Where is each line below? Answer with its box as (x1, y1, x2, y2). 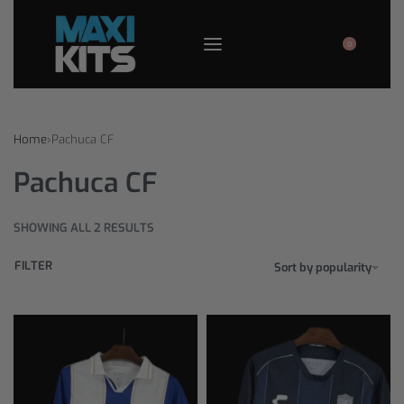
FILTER (14, 257, 52, 273)
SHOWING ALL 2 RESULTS (14, 219, 154, 235)
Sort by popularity (274, 260, 372, 276)
